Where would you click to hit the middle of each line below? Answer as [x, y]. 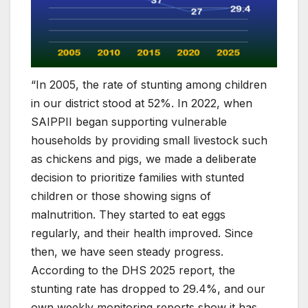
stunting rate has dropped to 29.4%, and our [148, 289]
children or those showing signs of [121, 196]
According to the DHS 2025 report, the [133, 271]
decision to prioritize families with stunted [137, 178]
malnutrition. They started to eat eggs [128, 215]
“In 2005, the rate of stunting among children [149, 85]
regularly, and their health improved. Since [142, 233]
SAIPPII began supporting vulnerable [129, 122]
